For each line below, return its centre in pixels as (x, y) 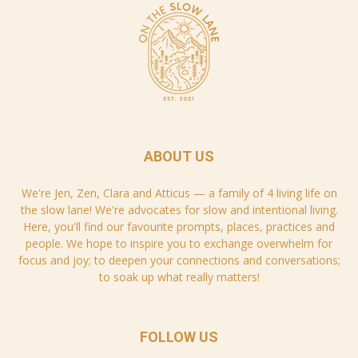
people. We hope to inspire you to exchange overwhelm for (179, 243)
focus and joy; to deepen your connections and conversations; (179, 260)
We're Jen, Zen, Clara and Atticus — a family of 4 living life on (179, 193)
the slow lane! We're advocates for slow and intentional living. (179, 209)
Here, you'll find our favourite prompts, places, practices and (179, 226)
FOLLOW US (179, 336)
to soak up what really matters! (179, 276)
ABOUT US (179, 156)
